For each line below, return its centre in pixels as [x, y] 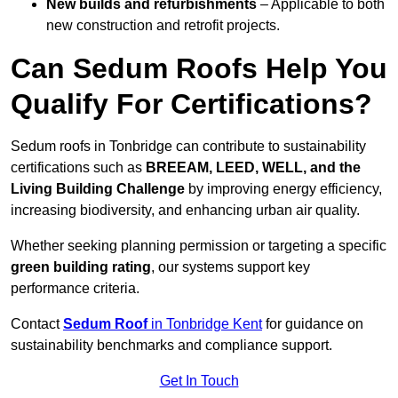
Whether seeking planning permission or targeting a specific [199, 246]
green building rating [81, 267]
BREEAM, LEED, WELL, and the [253, 168]
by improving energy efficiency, [283, 189]
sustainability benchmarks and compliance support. [171, 346]
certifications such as [78, 168]
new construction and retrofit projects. [163, 26]
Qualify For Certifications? [191, 104]
